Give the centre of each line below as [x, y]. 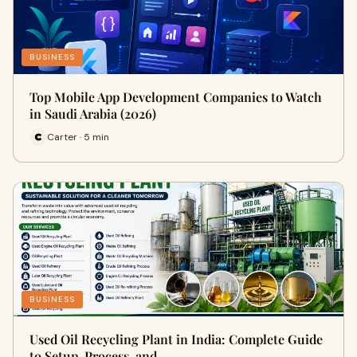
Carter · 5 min [78, 137]
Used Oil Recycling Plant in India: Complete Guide [176, 339]
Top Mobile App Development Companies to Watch [176, 97]
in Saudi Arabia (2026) [93, 114]
